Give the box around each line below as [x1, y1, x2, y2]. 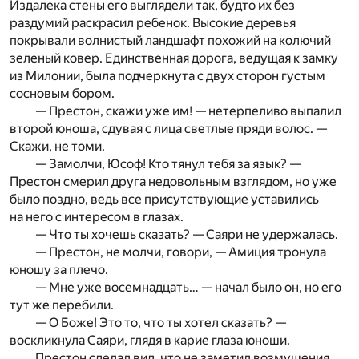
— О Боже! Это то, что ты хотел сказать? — [35, 315, 286, 331]
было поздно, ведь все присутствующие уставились [10, 192, 319, 208]
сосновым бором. [10, 86, 115, 102]
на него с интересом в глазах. [10, 209, 184, 225]
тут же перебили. [10, 297, 114, 313]
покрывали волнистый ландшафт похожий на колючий [10, 33, 331, 49]
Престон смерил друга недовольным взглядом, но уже [10, 174, 337, 190]
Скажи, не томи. [10, 139, 105, 155]
